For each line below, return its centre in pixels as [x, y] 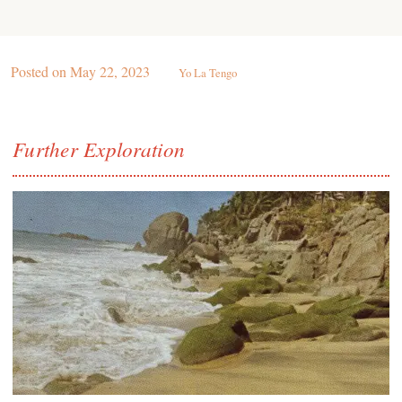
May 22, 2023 [110, 71]
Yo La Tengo [208, 72]
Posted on [40, 71]
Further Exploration [99, 148]
